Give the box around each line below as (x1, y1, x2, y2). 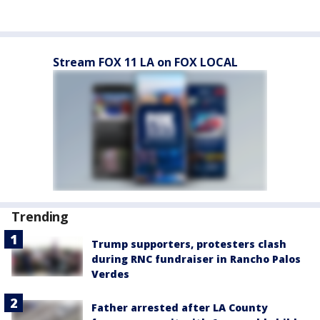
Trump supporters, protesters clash (91, 237, 286, 251)
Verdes (91, 267, 129, 281)
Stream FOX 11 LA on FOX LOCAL (53, 54, 238, 70)
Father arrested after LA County (91, 301, 268, 314)
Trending (11, 208, 69, 225)
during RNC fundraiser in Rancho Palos (91, 252, 301, 266)
